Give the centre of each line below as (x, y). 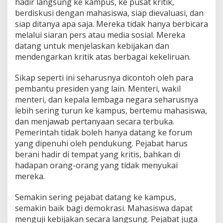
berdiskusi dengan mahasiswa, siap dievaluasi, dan (109, 13)
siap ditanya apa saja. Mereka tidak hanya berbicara (111, 24)
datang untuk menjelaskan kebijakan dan (92, 46)
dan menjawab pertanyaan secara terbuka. (95, 121)
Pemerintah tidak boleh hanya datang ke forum (104, 132)
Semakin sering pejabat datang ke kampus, (96, 197)
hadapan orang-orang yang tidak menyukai (96, 165)
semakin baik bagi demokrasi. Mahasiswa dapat (104, 208)
